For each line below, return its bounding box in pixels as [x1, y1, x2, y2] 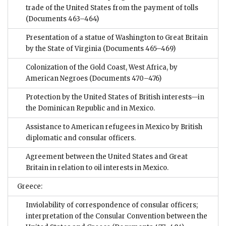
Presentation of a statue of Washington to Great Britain [26, 33, 208, 42]
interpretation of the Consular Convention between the [26, 212, 207, 221]
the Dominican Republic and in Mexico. [26, 104, 155, 113]
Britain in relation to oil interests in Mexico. [26, 163, 168, 173]
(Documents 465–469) [101, 44, 176, 53]
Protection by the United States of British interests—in [26, 93, 204, 102]
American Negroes [26, 74, 88, 83]
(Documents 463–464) [26, 15, 99, 24]
